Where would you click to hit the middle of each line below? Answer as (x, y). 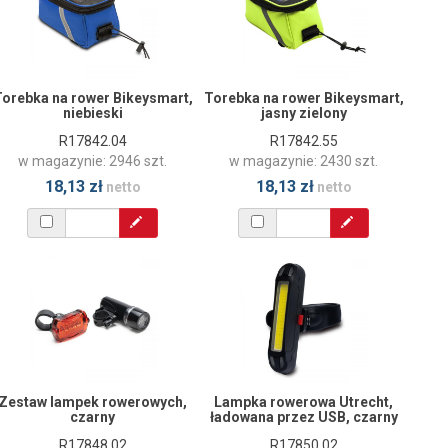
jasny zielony (303, 112)
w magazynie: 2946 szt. (92, 160)
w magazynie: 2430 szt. (303, 160)
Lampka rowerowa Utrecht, (303, 401)
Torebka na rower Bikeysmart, (303, 97)
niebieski (92, 112)
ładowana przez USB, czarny (303, 416)
